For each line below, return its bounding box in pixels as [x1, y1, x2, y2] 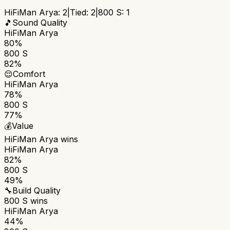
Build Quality [12, 185, 61, 196]
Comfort [13, 68, 45, 79]
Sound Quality [12, 17, 67, 28]
